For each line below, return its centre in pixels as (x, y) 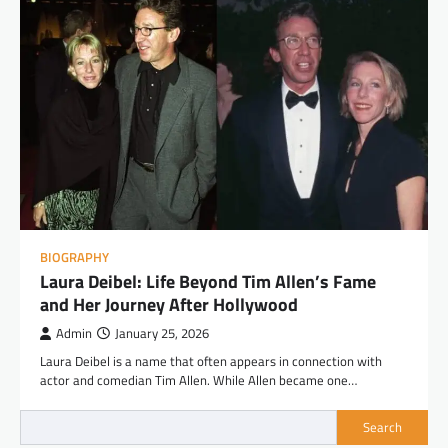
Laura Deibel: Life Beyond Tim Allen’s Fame (208, 281)
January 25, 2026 (162, 333)
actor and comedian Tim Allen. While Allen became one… (198, 379)
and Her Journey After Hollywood (169, 304)
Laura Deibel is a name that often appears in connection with (211, 360)
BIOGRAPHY (74, 257)
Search (382, 427)
